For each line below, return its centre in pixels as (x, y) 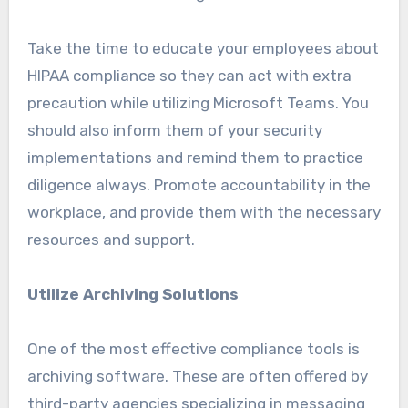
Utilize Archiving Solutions (133, 295)
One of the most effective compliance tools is (193, 349)
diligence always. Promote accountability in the (199, 185)
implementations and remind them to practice (195, 158)
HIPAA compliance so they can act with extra (189, 76)
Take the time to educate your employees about (203, 49)
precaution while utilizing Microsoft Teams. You (198, 103)
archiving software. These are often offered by (197, 377)
